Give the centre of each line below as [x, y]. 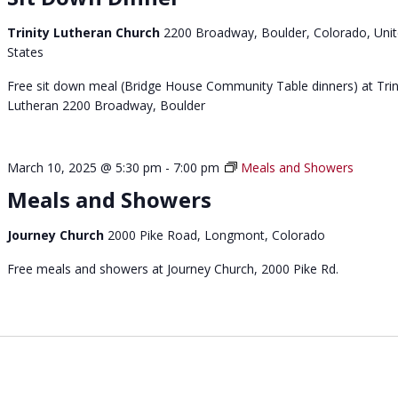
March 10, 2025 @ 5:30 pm [85, 168]
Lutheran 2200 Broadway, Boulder [107, 106]
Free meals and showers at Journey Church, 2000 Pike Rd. [173, 269]
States [26, 52]
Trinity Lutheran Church [86, 33]
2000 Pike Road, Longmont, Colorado [217, 235]
